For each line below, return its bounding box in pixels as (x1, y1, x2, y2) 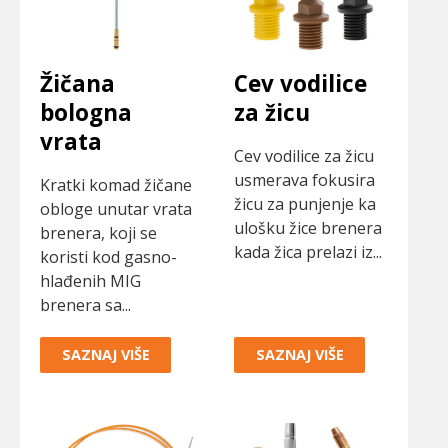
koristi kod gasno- (40, 245, 177, 268)
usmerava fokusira (234, 168, 375, 191)
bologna (40, 97, 132, 129)
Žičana (40, 68, 115, 100)
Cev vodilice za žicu (234, 144, 374, 167)
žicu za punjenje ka (234, 192, 376, 215)
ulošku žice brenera (234, 216, 382, 239)
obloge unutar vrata (40, 197, 192, 220)
